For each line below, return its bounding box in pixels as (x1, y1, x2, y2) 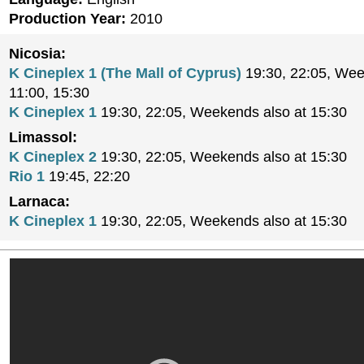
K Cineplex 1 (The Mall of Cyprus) (9, 65, 241, 81)
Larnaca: (9, 193, 70, 210)
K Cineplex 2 (9, 149, 97, 165)
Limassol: (9, 129, 77, 145)
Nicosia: (9, 45, 66, 62)
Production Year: (9, 11, 126, 27)
